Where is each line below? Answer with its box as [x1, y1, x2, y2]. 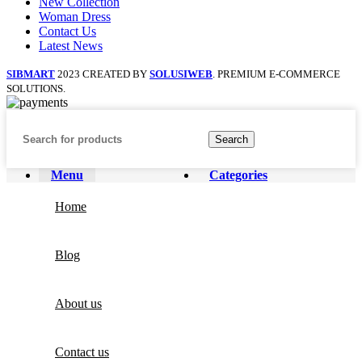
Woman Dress [39, 10, 111, 24]
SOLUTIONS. [6, 82, 65, 95]
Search [215, 133, 248, 145]
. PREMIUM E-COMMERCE [213, 68, 340, 81]
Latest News [39, 39, 103, 53]
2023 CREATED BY [57, 68, 149, 81]
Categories [209, 168, 267, 183]
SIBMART [6, 68, 55, 81]
